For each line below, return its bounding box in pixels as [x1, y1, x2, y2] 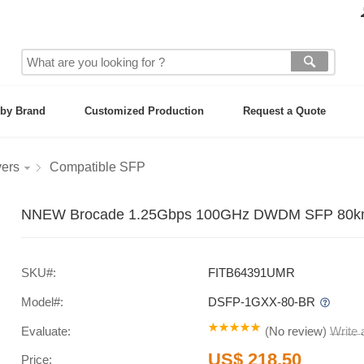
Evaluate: [21, 324, 71, 338]
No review [269, 324, 323, 338]
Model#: [21, 295, 63, 309]
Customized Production [84, 105, 204, 117]
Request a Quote [243, 105, 326, 117]
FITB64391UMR [208, 266, 295, 279]
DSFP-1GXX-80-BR [208, 295, 318, 309]
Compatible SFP [50, 160, 145, 174]
